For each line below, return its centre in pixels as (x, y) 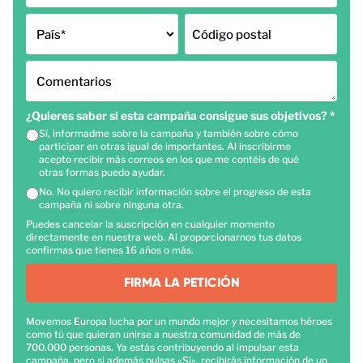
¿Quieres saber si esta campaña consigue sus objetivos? (178, 116)
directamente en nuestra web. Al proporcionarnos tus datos (164, 237)
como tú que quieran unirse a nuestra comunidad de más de (163, 335)
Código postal (232, 35)
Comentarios (74, 82)
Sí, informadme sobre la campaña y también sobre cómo (169, 134)
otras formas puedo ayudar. (102, 173)
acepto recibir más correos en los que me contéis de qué (169, 160)
